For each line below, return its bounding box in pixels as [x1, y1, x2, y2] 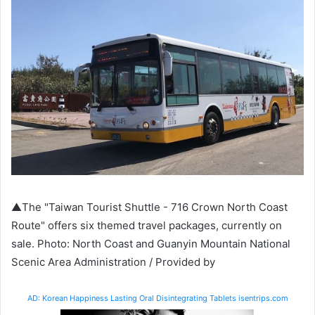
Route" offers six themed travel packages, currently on [11, 219, 282, 233]
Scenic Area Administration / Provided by [11, 255, 215, 269]
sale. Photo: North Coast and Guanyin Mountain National [11, 237, 290, 251]
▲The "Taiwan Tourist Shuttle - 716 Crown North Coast [11, 200, 288, 214]
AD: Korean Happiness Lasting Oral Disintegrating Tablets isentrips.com [27, 293, 288, 304]
